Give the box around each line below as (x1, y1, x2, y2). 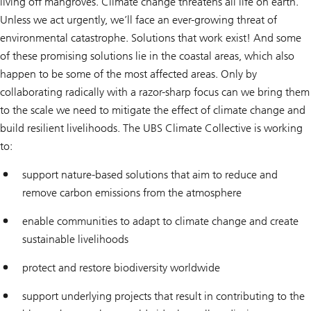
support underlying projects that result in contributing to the (22, 289, 305, 303)
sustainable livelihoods (22, 233, 128, 246)
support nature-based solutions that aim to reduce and (22, 168, 278, 182)
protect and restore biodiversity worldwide (22, 261, 220, 275)
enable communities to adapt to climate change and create (22, 215, 299, 228)
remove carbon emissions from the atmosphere (22, 186, 242, 200)
